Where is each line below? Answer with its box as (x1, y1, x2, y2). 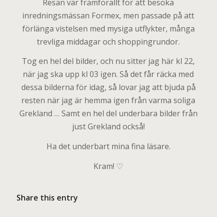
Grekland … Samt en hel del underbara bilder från (19, 108, 198, 119)
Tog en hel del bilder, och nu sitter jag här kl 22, (22, 56, 195, 67)
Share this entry (16, 192, 78, 203)
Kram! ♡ (93, 160, 124, 171)
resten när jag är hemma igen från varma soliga (21, 95, 196, 106)
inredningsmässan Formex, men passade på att (22, 10, 195, 21)
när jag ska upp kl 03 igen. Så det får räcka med (23, 69, 194, 80)
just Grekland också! (72, 121, 145, 132)
